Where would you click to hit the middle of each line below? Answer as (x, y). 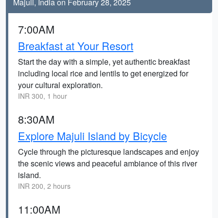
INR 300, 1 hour (43, 96)
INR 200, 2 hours (44, 186)
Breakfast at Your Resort (76, 45)
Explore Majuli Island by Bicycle (92, 136)
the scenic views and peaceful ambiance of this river (108, 163)
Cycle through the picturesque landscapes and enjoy (109, 152)
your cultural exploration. (60, 85)
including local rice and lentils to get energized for (103, 73)
